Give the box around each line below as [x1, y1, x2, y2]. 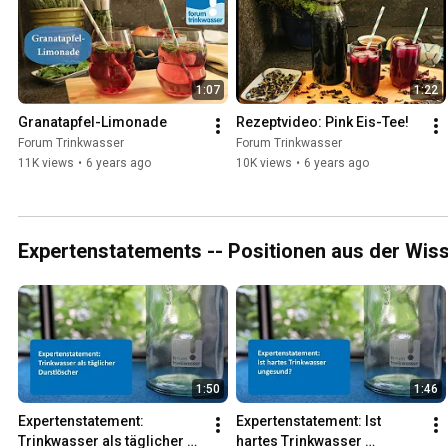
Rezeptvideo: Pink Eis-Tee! [236, 114, 409, 131]
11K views [18, 156, 74, 171]
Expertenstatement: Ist [236, 413, 381, 430]
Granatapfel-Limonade [18, 114, 167, 131]
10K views [236, 156, 292, 171]
